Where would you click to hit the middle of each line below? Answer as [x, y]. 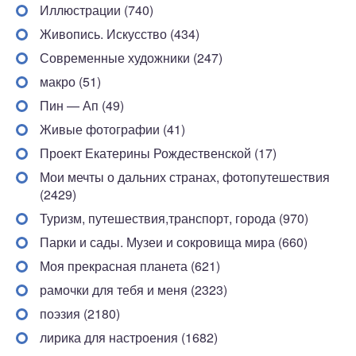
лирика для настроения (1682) [129, 337]
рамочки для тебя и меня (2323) [133, 290]
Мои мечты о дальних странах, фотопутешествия [185, 177]
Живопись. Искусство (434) [120, 34]
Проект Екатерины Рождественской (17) [158, 153]
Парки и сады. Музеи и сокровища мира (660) [174, 242]
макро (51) [70, 81]
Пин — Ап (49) [82, 105]
